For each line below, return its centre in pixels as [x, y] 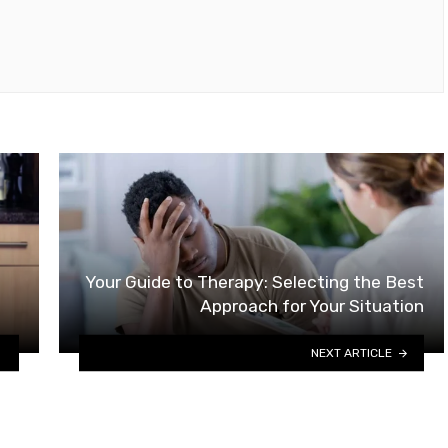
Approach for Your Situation [312, 306]
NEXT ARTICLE [352, 352]
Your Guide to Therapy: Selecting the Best [254, 282]
